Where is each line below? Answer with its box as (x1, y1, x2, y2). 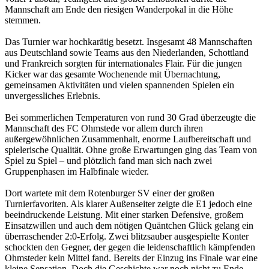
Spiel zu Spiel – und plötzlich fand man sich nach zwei (5, 155, 212, 166)
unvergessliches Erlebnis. (5, 90, 100, 101)
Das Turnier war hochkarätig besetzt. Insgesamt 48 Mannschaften (5, 36, 252, 47)
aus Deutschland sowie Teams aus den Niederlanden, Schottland (5, 47, 249, 58)
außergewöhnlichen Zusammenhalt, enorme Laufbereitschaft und (5, 133, 251, 144)
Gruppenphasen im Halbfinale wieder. (5, 166, 149, 177)
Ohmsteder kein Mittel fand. (5, 252, 113, 263)
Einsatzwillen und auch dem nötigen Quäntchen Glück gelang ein (5, 220, 253, 231)
